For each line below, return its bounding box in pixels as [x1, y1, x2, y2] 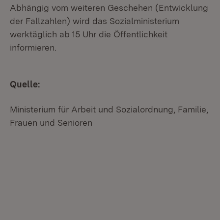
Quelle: [10, 79, 40, 89]
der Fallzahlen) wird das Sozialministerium [10, 16, 179, 26]
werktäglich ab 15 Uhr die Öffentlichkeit [10, 29, 167, 39]
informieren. [10, 42, 61, 53]
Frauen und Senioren [10, 117, 92, 128]
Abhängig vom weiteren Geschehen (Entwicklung [10, 2, 208, 13]
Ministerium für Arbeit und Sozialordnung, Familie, [10, 104, 208, 114]
